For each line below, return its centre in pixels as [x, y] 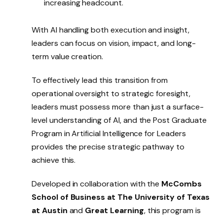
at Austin [50, 210]
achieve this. [55, 160]
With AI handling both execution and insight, [110, 30]
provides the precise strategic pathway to [108, 147]
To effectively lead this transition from [100, 80]
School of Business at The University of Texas [121, 197]
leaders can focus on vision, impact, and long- [114, 43]
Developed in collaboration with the [97, 184]
